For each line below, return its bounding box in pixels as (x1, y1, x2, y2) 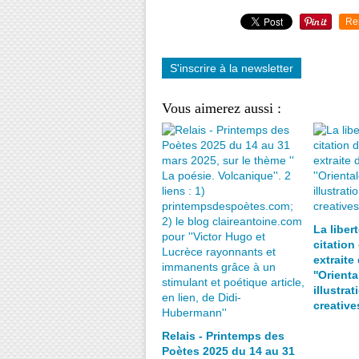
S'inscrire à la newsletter (170, 62, 293, 75)
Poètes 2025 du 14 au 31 (162, 345, 295, 357)
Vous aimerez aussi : (162, 100, 281, 116)
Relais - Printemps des (162, 329, 284, 342)
